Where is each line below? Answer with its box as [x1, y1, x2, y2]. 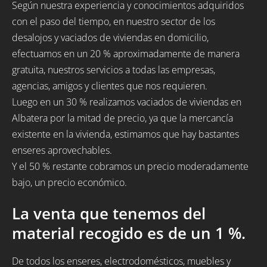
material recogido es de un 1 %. [12, 222, 246, 244]
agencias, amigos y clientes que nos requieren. [12, 79, 207, 93]
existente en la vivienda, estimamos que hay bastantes [12, 128, 239, 141]
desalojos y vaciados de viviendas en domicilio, [12, 31, 209, 45]
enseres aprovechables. [12, 144, 112, 157]
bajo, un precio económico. [12, 176, 127, 190]
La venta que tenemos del [12, 203, 206, 224]
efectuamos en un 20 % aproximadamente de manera [12, 47, 240, 61]
